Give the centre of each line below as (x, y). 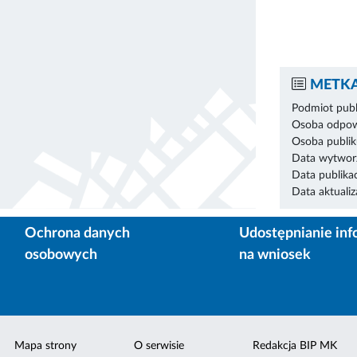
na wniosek (275, 255)
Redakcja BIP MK (294, 345)
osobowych (61, 255)
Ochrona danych (77, 233)
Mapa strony (46, 345)
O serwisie (159, 345)
